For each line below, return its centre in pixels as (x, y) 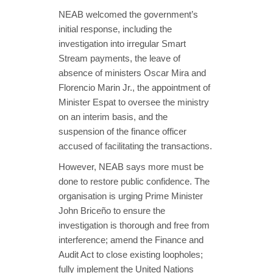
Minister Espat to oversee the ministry (134, 102)
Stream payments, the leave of (119, 58)
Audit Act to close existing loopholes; (131, 254)
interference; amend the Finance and (131, 239)
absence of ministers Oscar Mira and (132, 73)
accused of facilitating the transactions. (135, 146)
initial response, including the (115, 29)
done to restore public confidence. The (134, 181)
